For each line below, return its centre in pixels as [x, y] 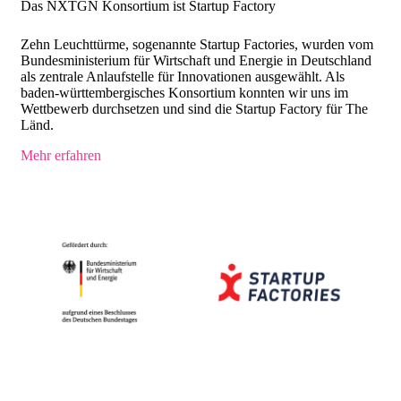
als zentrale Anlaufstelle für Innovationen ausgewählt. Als [183, 76]
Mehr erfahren [61, 155]
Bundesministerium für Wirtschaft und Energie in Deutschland [196, 60]
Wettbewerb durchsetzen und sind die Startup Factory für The [194, 108]
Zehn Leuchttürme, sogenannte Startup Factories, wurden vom [197, 44]
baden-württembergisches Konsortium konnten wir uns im [184, 92]
